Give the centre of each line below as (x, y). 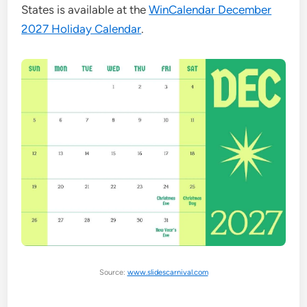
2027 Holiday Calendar (82, 29)
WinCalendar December (210, 10)
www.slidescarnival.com (168, 273)
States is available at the (85, 10)
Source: (113, 273)
